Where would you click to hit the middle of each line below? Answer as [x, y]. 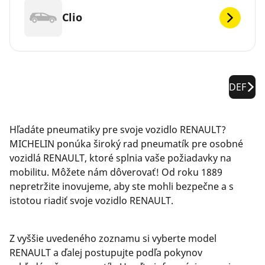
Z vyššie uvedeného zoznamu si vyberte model [113, 238]
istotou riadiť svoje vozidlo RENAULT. [91, 200]
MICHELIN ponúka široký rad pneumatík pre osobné [126, 143]
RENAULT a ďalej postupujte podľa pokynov [106, 252]
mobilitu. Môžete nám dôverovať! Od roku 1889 [116, 172]
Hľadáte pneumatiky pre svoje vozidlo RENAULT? [118, 129]
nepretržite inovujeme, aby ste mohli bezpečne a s [122, 186]
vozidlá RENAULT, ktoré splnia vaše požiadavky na [120, 158]
